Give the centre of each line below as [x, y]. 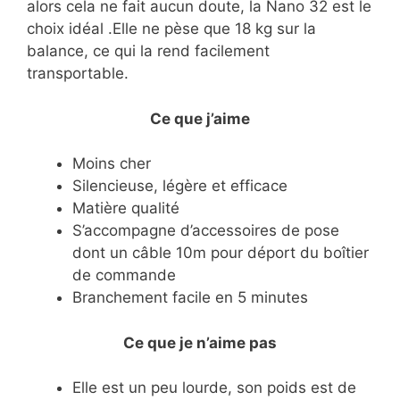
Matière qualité [126, 208]
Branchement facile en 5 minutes [190, 298]
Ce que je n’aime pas [200, 342]
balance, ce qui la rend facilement [148, 51]
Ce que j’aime [200, 118]
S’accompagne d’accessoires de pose [206, 231]
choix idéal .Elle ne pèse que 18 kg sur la [171, 29]
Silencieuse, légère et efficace [180, 186]
